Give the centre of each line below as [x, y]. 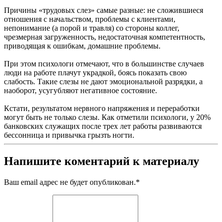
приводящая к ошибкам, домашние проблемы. [82, 46]
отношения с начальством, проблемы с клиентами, [90, 19]
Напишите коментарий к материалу [102, 161]
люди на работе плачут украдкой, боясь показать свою [95, 73]
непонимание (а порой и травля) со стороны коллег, [92, 28]
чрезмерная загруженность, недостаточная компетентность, [105, 37]
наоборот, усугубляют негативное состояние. [81, 91]
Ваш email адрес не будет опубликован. [70, 182]
